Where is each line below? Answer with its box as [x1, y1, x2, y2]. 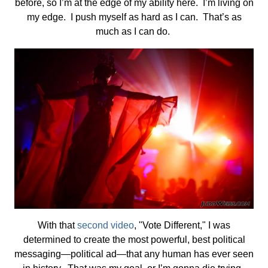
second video [77, 220, 134, 230]
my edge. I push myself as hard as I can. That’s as [26, 12, 242, 23]
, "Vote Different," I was [134, 220, 230, 230]
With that [38, 220, 77, 230]
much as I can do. [96, 26, 172, 37]
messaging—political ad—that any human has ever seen [14, 248, 254, 259]
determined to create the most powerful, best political [23, 234, 245, 245]
